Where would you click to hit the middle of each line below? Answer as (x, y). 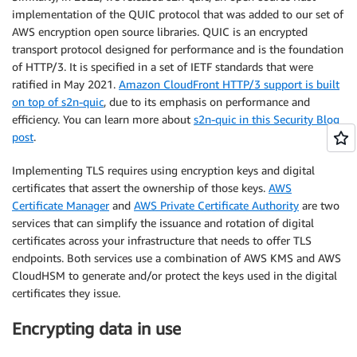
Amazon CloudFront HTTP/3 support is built (229, 84)
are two (319, 205)
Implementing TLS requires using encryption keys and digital (163, 170)
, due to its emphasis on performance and (207, 101)
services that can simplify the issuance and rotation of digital (163, 222)
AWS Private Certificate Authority (216, 205)
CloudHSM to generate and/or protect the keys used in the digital (175, 275)
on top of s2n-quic (58, 101)
